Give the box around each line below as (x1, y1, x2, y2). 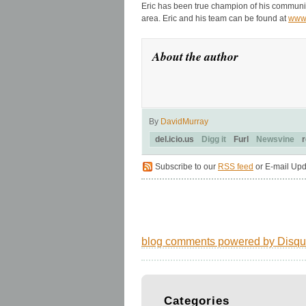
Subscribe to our (155, 161, 218, 171)
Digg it (201, 134, 226, 144)
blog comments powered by (141, 235, 277, 247)
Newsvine (256, 134, 294, 144)
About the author (152, 47, 238, 65)
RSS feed (218, 161, 253, 171)
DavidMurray (161, 116, 208, 126)
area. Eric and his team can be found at (141, 13, 288, 23)
